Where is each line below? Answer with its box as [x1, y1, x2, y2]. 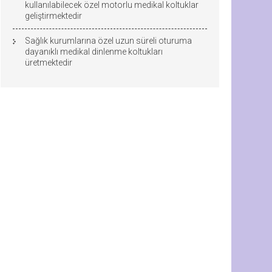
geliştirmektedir [25, 11, 82, 21]
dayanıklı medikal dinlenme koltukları [25, 47, 163, 56]
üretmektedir [25, 58, 72, 67]
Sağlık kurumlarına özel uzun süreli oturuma [25, 36, 192, 46]
